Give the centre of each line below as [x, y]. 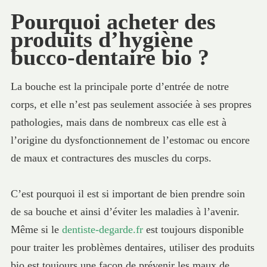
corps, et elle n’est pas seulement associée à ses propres [131, 104]
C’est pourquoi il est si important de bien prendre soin [128, 194]
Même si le [36, 230]
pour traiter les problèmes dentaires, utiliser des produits [132, 248]
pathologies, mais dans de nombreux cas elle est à [118, 122]
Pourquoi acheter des [113, 21]
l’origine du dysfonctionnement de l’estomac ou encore [130, 140]
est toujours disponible [193, 230]
